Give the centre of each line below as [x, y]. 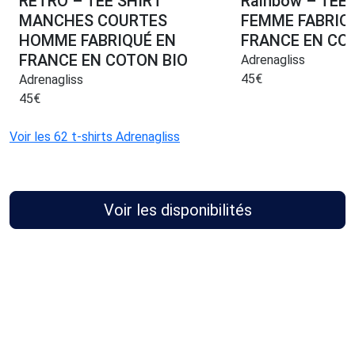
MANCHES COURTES [93, 21]
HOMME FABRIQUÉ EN [97, 41]
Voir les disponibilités [177, 210]
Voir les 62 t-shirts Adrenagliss [95, 137]
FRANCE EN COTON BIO [103, 61]
